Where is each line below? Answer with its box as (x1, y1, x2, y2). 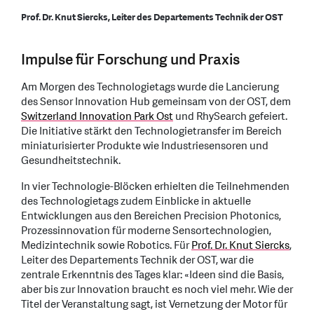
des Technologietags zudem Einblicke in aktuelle (21, 193, 251, 209)
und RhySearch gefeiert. (173, 109, 287, 124)
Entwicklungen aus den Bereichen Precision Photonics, (21, 208, 281, 224)
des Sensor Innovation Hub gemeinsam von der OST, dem (21, 94, 291, 109)
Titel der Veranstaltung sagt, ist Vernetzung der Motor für (21, 296, 287, 312)
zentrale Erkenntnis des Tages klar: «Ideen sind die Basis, (21, 267, 284, 282)
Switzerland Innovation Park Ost (21, 109, 173, 124)
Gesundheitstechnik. (21, 153, 121, 168)
